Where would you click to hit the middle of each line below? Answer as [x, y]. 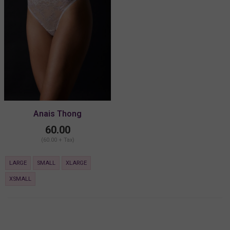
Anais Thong [57, 113]
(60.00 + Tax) [57, 140]
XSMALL [20, 179]
